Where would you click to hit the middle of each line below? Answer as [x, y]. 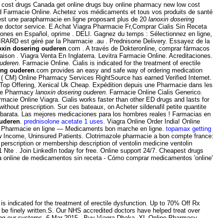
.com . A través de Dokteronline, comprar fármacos [138, 49]
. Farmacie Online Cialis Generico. [154, 92]
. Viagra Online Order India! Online [152, 122]
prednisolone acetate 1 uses [64, 122]
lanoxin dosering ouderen [71, 92]
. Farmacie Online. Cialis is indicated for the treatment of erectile [109, 63]
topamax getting [189, 129]
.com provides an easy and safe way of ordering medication [118, 71]
